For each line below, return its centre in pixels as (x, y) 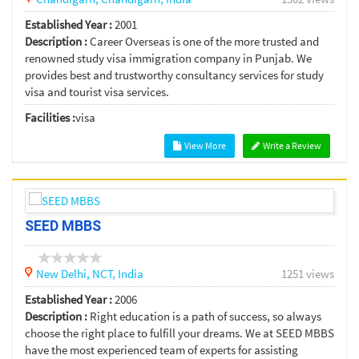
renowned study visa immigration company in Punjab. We (168, 58)
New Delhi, (64, 273)
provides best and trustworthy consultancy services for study (174, 75)
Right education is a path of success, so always (206, 316)
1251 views (308, 273)
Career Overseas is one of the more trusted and (204, 41)
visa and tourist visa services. (97, 91)
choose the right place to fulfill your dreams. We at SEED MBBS (179, 333)
